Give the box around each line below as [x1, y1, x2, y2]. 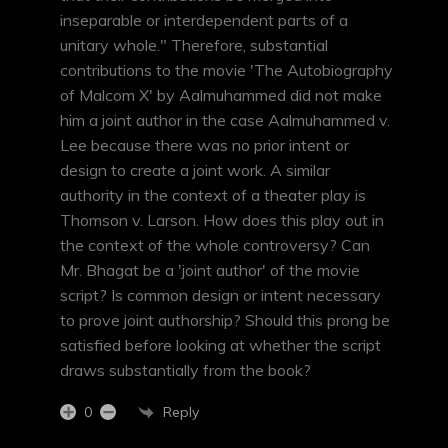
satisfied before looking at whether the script [60, 335, 381, 356]
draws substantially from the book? [60, 360, 311, 381]
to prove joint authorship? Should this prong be [60, 310, 390, 331]
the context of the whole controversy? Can [60, 235, 370, 256]
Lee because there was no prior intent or [60, 135, 349, 156]
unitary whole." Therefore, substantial [60, 35, 328, 56]
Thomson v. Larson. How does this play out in [60, 210, 384, 231]
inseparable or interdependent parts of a [60, 10, 348, 31]
